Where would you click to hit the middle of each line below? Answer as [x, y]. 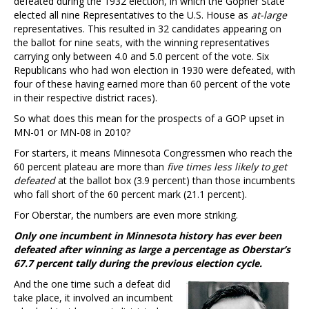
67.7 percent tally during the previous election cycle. [138, 263]
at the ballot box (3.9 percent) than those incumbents [175, 180]
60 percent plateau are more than [90, 166]
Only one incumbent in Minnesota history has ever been [148, 235]
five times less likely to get [227, 166]
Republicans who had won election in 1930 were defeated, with [154, 70]
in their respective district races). [86, 97]
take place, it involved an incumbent [93, 297]
